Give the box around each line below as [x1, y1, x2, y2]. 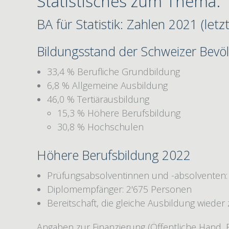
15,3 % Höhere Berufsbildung [57, 106, 180, 119]
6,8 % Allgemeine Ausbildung [47, 79, 168, 91]
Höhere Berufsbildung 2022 [37, 146, 191, 164]
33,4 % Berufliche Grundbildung [47, 65, 180, 78]
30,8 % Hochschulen [57, 120, 144, 133]
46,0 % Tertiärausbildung [47, 93, 149, 105]
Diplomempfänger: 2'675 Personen [47, 182, 192, 195]
